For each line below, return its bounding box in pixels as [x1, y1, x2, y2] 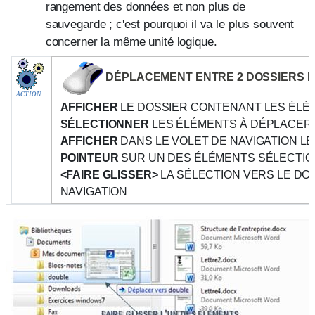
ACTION [15, 90, 41, 98]
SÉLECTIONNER [60, 118, 149, 131]
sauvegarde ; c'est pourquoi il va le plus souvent [45, 16, 295, 31]
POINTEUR [60, 152, 119, 165]
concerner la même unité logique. [45, 34, 217, 49]
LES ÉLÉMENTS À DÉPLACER [148, 118, 312, 131]
